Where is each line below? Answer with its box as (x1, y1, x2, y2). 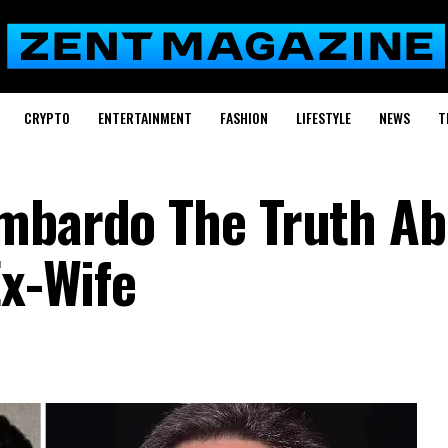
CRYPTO (23, 107, 70, 128)
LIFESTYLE (295, 107, 351, 128)
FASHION (219, 107, 268, 128)
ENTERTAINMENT (97, 107, 192, 128)
